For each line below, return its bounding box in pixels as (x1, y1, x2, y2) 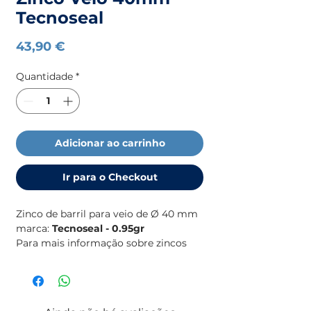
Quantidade (16, 69, 73, 83)
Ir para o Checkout (62, 170, 158, 183)
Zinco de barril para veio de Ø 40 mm (16, 207, 198, 220)
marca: (16, 221, 49, 235)
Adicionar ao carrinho (54, 136, 165, 149)
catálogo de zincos (16, 265, 107, 278)
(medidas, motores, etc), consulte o (16, 251, 187, 264)
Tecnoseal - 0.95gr (49, 221, 144, 235)
